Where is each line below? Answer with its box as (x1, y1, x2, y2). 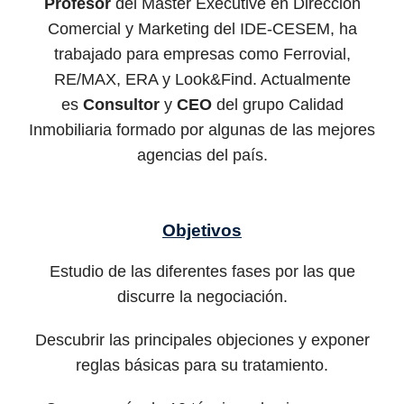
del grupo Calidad (211, 95, 344, 114)
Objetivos (162, 220, 242, 240)
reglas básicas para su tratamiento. (76, 356, 328, 375)
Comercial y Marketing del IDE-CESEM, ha (47, 19, 357, 38)
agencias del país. (136, 145, 268, 164)
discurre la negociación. (116, 288, 288, 307)
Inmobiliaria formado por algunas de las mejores (29, 120, 375, 139)
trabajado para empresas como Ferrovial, (53, 44, 351, 63)
